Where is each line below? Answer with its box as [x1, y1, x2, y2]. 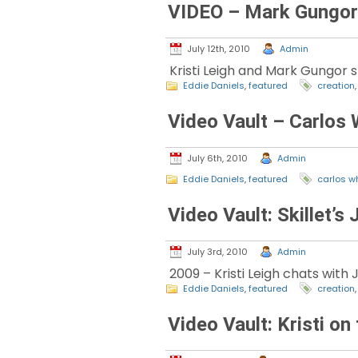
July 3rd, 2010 [187, 245, 248, 259]
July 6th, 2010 [187, 152, 248, 165]
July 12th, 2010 [187, 42, 250, 56]
